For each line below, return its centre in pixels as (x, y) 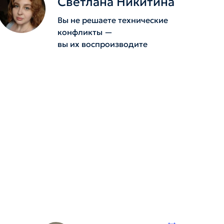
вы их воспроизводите (102, 44)
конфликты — (85, 32)
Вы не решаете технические (112, 20)
